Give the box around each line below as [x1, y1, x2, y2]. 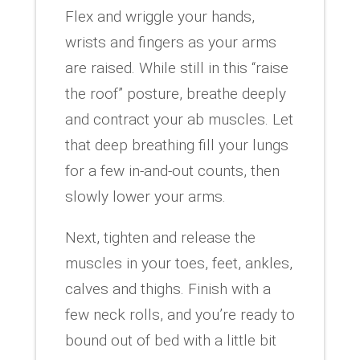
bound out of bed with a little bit [64, 330, 276, 350]
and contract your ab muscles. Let [64, 109, 293, 129]
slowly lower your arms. [64, 186, 226, 206]
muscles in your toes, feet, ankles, [64, 253, 292, 272]
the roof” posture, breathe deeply [64, 84, 286, 103]
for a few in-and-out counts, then [64, 161, 280, 180]
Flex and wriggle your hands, [64, 6, 255, 26]
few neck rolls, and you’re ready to [64, 305, 295, 324]
